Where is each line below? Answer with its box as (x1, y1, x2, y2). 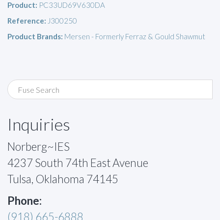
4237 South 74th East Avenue (7, 156, 148, 169)
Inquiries (7, 114, 70, 134)
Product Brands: (7, 32, 63, 41)
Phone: (7, 194, 42, 207)
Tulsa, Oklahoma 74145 (7, 172, 118, 186)
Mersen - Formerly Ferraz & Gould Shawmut (63, 32, 205, 41)
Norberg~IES (7, 140, 70, 153)
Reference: (7, 16, 46, 25)
